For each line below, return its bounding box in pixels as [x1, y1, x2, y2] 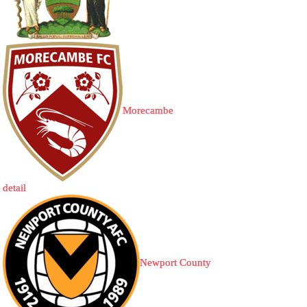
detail [3, 182, 27, 194]
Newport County [140, 257, 212, 269]
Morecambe [123, 105, 174, 116]
